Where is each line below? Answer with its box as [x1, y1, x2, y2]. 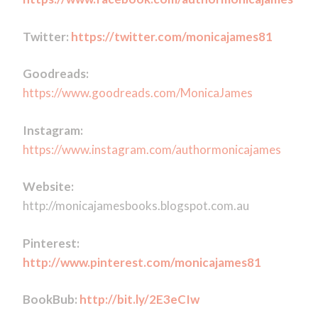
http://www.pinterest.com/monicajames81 [22, 254, 261, 270]
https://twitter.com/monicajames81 [70, 28, 273, 44]
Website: [22, 179, 74, 194]
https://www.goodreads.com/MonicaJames [22, 85, 253, 101]
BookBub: [22, 292, 79, 307]
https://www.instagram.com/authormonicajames [22, 141, 281, 157]
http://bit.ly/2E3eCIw [79, 292, 199, 307]
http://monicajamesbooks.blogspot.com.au [22, 198, 249, 214]
